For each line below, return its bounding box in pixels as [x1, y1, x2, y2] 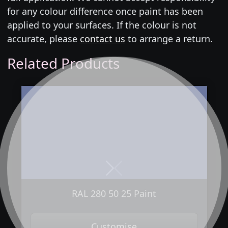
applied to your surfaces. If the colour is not [7, 19, 196, 32]
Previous [117, 167, 155, 180]
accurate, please [7, 33, 80, 45]
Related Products [7, 53, 120, 73]
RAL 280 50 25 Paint [72, 187, 156, 199]
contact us [79, 33, 125, 45]
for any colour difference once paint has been [7, 5, 203, 18]
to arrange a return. [125, 33, 213, 45]
